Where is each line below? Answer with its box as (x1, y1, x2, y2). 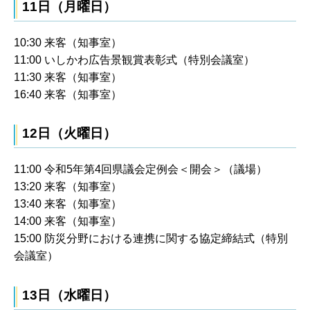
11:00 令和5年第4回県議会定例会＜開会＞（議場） (14, 163, 267, 176)
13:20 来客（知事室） (14, 181, 122, 193)
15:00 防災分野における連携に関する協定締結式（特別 (14, 232, 288, 245)
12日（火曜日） (22, 126, 116, 141)
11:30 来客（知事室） (14, 71, 122, 83)
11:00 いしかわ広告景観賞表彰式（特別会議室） (14, 53, 255, 66)
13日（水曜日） (22, 287, 116, 302)
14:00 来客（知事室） (14, 215, 122, 228)
